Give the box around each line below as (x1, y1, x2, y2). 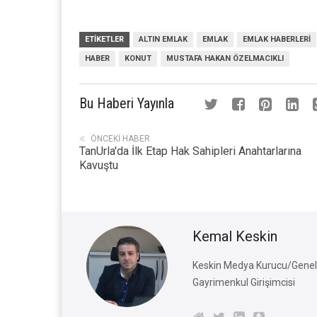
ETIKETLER (85, 35, 124, 44)
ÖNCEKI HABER (91, 134, 150, 144)
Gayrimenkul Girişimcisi (192, 277, 295, 288)
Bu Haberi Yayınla (79, 95, 174, 112)
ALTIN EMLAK (139, 35, 188, 44)
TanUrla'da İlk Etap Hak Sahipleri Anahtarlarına (79, 144, 301, 158)
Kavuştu (79, 158, 118, 172)
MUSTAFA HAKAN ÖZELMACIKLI (166, 54, 284, 63)
